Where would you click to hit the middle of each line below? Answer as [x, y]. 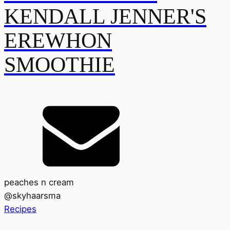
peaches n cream [39, 182]
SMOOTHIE [60, 65]
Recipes [20, 209]
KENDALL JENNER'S [105, 17]
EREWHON [58, 41]
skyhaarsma [36, 195]
